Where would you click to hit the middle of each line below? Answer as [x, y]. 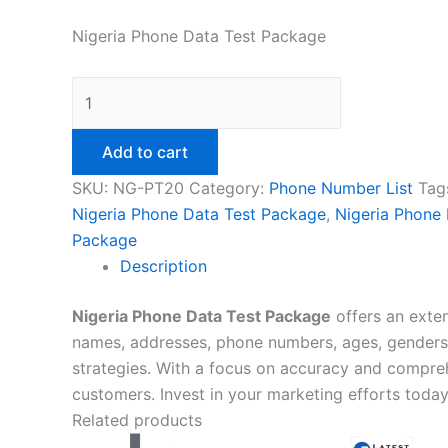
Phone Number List [341, 187]
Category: [229, 187]
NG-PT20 [148, 187]
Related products [137, 419]
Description [163, 265]
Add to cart [145, 151]
